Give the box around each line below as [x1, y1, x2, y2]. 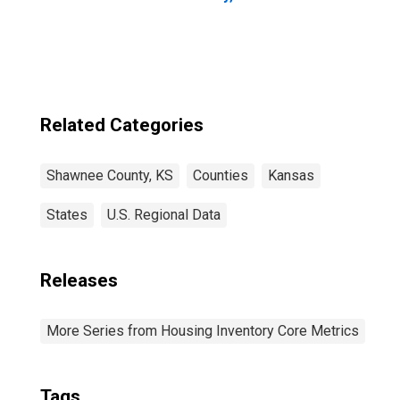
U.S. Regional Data [107, 206, 221, 223]
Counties [193, 167, 248, 184]
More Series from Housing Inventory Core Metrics [46, 322, 359, 339]
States [46, 206, 87, 223]
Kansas [268, 167, 314, 184]
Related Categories [40, 114, 204, 136]
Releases [40, 270, 118, 291]
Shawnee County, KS [46, 167, 173, 184]
